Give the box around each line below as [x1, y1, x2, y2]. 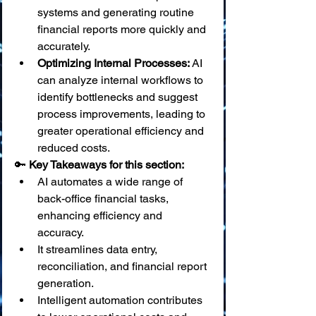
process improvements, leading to [37, 107, 208, 121]
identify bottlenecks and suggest [37, 90, 200, 104]
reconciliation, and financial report [37, 260, 209, 273]
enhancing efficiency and [37, 209, 165, 222]
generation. [37, 276, 94, 290]
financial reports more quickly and [37, 23, 209, 36]
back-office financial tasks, [37, 192, 171, 205]
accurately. [37, 39, 90, 53]
